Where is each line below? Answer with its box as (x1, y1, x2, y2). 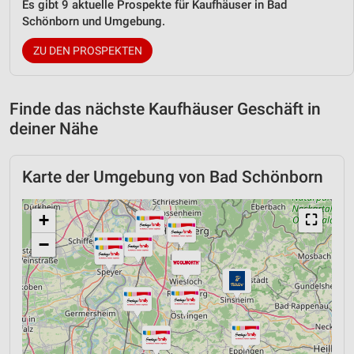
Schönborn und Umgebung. (22, 13, 165, 28)
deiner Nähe (9, 119, 98, 138)
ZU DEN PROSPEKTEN (32, 43, 142, 57)
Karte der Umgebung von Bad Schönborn (22, 167, 323, 186)
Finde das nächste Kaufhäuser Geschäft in (9, 99, 321, 119)
